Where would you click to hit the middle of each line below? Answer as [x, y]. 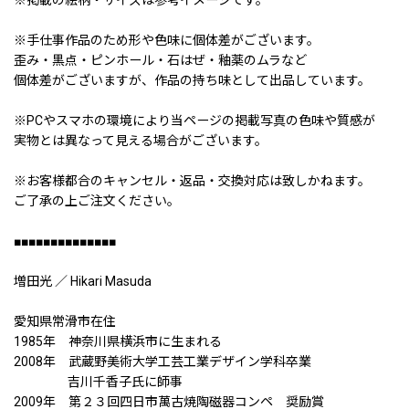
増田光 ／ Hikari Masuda [83, 281]
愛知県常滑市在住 [71, 321]
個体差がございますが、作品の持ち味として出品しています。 [192, 80]
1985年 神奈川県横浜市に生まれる [118, 341]
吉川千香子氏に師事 [98, 381]
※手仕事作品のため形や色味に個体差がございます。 [167, 40]
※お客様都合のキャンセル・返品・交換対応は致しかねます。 [192, 180]
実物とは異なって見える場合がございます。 [141, 140]
